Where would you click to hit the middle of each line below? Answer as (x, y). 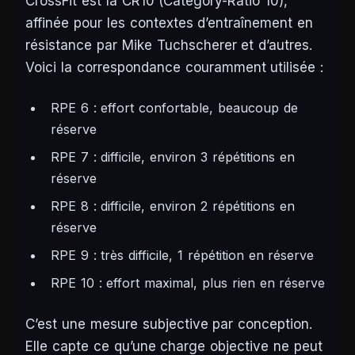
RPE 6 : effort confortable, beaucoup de (174, 108)
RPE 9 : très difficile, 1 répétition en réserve (183, 256)
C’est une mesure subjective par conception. (169, 324)
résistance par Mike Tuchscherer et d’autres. (169, 46)
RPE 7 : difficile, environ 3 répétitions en (173, 157)
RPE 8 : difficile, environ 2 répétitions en (173, 206)
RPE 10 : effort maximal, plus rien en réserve (188, 283)
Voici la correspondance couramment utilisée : (175, 68)
